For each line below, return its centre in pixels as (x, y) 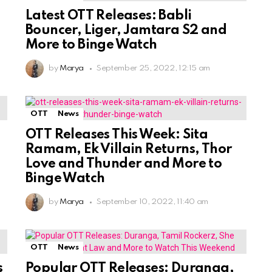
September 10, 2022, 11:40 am (153, 202)
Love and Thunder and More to (124, 164)
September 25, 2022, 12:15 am (154, 69)
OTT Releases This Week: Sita (117, 135)
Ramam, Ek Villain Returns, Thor (129, 150)
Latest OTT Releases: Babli (109, 16)
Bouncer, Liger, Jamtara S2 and (126, 31)
